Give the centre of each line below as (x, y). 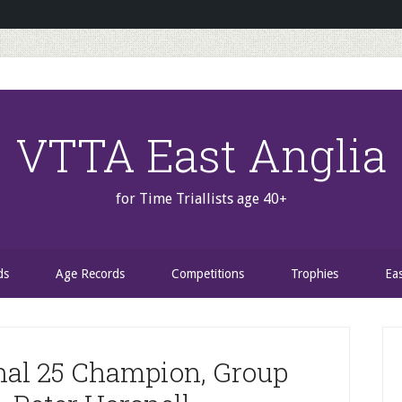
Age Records (90, 274)
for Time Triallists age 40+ (201, 199)
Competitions (208, 274)
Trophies (315, 274)
